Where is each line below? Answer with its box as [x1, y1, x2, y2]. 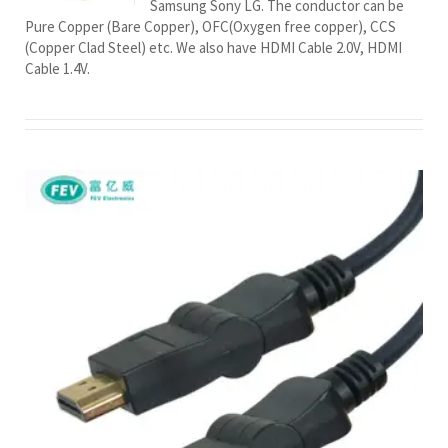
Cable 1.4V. [25, 58, 90, 78]
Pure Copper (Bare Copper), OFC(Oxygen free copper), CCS [25, 16, 396, 36]
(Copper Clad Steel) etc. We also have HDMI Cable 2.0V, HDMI [25, 37, 402, 57]
